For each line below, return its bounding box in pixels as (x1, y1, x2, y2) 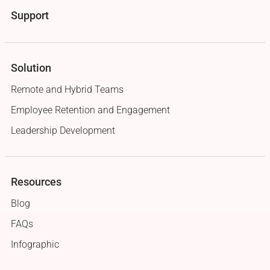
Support (11, 9, 49, 22)
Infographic (11, 239, 59, 251)
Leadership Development (11, 125, 115, 137)
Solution (11, 61, 51, 75)
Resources (11, 175, 61, 189)
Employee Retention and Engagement (11, 104, 170, 116)
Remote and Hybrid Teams (11, 84, 124, 96)
